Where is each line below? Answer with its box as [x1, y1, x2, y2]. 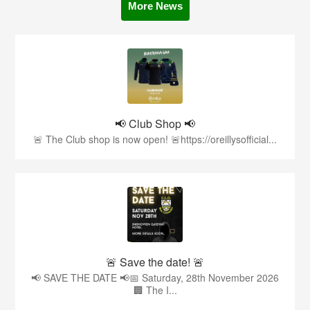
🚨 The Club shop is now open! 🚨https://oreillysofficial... [33, 132, 277, 146]
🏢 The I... [133, 283, 177, 297]
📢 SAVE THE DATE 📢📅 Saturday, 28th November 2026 [31, 271, 279, 284]
